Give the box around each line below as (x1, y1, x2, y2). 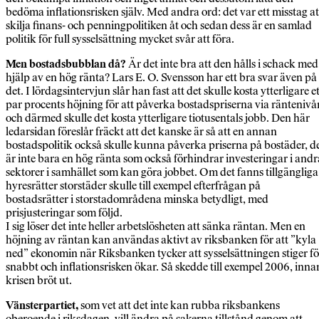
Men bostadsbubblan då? (6, 57, 126, 71)
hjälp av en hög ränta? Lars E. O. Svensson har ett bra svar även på (6, 70, 317, 85)
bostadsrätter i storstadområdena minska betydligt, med (6, 192, 268, 206)
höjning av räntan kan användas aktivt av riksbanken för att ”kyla (6, 233, 316, 247)
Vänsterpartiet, (6, 298, 78, 313)
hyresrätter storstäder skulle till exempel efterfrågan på (6, 179, 261, 193)
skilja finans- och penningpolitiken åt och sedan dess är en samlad (6, 19, 312, 33)
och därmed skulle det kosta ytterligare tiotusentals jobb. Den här (6, 111, 310, 125)
